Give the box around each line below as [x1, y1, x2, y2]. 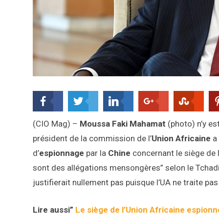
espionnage [39, 148, 84, 158]
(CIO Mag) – [33, 119, 80, 129]
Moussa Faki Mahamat [80, 119, 166, 129]
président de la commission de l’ [33, 133, 152, 144]
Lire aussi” [33, 205, 75, 215]
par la [84, 148, 108, 158]
